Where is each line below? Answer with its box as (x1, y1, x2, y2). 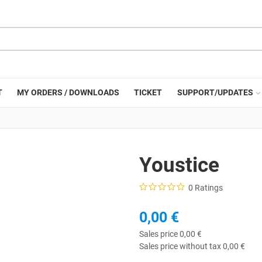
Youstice (139, 153, 219, 177)
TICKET (134, 88, 163, 97)
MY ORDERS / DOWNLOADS (17, 88, 120, 97)
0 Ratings (188, 183, 223, 192)
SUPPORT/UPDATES (177, 88, 253, 97)
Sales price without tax (139, 242, 223, 251)
